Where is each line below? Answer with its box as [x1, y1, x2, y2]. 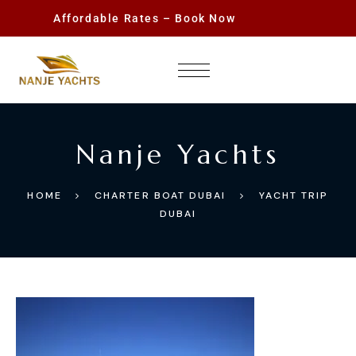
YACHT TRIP [258, 188, 329, 202]
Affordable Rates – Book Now [53, 12, 236, 25]
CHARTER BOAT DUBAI [95, 188, 226, 202]
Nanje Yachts [75, 137, 281, 171]
